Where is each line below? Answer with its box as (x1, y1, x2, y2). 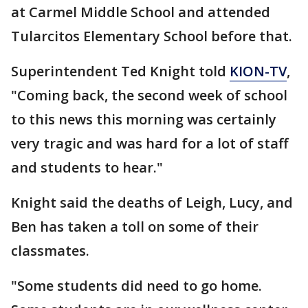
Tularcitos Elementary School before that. (11, 26, 292, 45)
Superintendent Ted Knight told (11, 61, 230, 80)
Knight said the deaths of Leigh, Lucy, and (11, 192, 293, 212)
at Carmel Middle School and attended (11, 2, 270, 21)
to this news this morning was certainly (11, 109, 276, 129)
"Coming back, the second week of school (11, 85, 287, 104)
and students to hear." (11, 157, 163, 177)
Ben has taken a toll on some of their (11, 217, 258, 236)
